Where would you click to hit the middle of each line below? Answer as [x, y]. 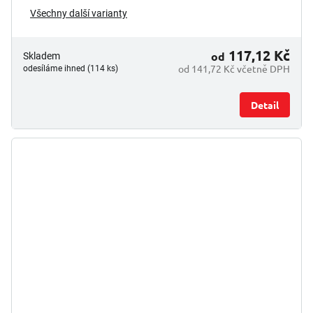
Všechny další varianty [79, 14]
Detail [265, 105]
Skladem [42, 56]
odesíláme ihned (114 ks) [71, 69]
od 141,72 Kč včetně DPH [234, 69]
